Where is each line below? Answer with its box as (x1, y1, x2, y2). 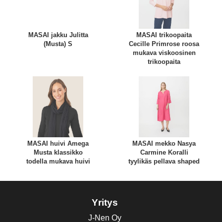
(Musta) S (44, 40, 72, 48)
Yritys (91, 197, 118, 208)
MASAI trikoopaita (136, 31, 192, 39)
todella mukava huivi (26, 157, 90, 165)
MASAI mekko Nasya (132, 139, 196, 147)
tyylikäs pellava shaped (128, 157, 200, 165)
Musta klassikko (33, 148, 83, 156)
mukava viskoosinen (132, 49, 196, 56)
